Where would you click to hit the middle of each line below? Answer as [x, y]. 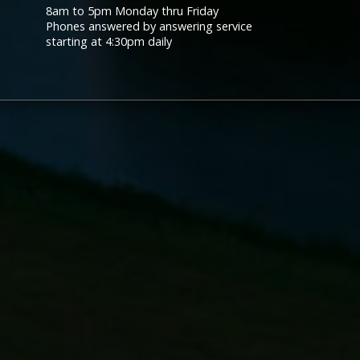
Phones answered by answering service [149, 26]
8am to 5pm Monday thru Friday [132, 10]
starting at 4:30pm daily [108, 41]
